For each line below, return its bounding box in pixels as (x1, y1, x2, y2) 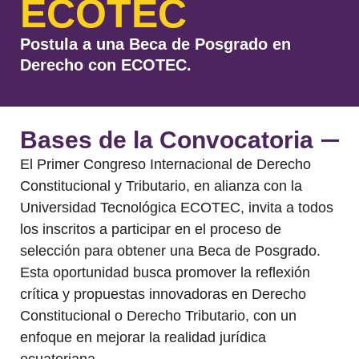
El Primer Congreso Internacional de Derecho (20, 156, 311, 173)
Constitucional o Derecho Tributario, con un (20, 308, 296, 325)
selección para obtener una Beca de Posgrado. (20, 243, 321, 260)
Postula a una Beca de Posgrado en (20, 34, 291, 53)
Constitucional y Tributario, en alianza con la (20, 178, 302, 195)
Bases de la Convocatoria (20, 127, 313, 154)
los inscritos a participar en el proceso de (20, 221, 281, 238)
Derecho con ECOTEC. (20, 55, 192, 74)
